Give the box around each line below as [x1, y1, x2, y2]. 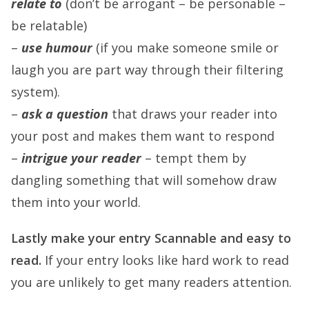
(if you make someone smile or [92, 39, 279, 56]
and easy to [217, 230, 291, 246]
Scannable [154, 230, 217, 246]
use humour [21, 39, 92, 56]
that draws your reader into [108, 106, 277, 122]
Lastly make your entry [11, 230, 154, 246]
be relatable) [11, 17, 87, 34]
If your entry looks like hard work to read [41, 252, 289, 268]
